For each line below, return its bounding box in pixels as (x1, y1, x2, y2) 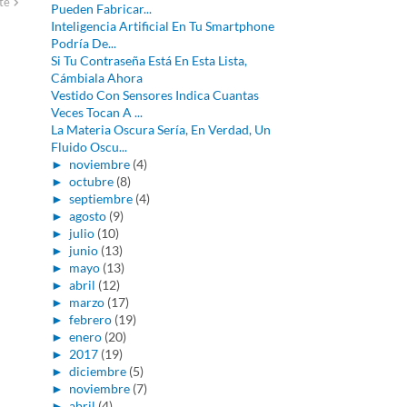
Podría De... (50, 35, 116, 51)
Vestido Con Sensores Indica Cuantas (50, 87, 259, 103)
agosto (68, 208, 106, 223)
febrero (68, 312, 112, 327)
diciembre (68, 363, 126, 379)
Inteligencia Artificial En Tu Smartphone (50, 18, 274, 34)
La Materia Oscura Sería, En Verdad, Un (50, 122, 271, 137)
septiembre (68, 191, 133, 206)
